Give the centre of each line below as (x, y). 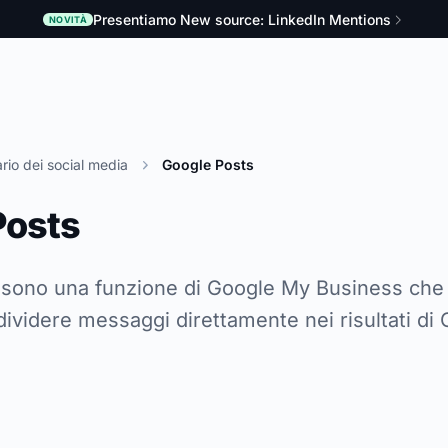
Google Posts (208, 164)
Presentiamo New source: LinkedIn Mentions (242, 19)
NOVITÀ (68, 19)
